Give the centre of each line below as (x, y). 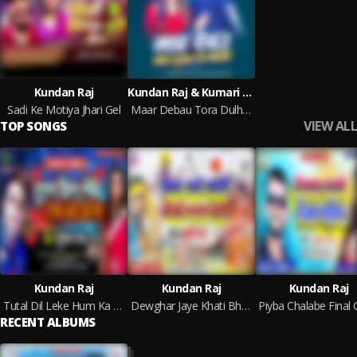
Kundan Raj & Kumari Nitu (247, 92)
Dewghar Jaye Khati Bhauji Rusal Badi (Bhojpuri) (245, 306)
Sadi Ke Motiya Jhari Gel (64, 110)
